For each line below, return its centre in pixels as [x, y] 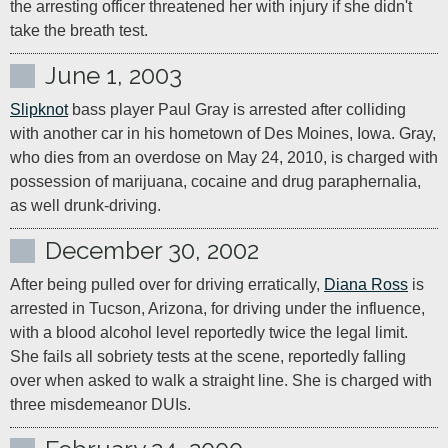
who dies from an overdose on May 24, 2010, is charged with [224, 157]
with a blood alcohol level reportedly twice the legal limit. [209, 332]
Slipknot [39, 109]
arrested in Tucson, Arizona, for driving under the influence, [217, 308]
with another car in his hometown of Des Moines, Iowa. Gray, [223, 133]
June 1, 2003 [113, 75]
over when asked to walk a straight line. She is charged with [221, 380]
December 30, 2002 [152, 250]
